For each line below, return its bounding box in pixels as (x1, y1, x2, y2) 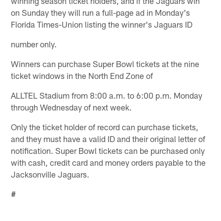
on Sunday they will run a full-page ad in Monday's (11, 7, 190, 17)
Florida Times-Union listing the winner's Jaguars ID (11, 19, 193, 29)
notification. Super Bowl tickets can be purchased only (11, 145, 205, 155)
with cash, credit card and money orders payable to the (11, 157, 206, 167)
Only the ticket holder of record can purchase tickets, (11, 121, 199, 132)
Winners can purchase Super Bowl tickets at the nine (11, 58, 200, 69)
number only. (11, 38, 57, 49)
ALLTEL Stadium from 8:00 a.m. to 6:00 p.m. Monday (11, 90, 203, 100)
